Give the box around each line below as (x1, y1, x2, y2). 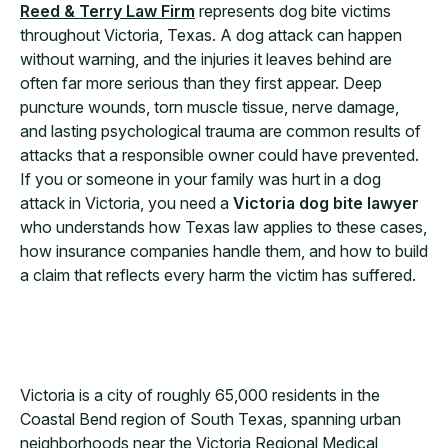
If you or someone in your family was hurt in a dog (20, 169, 381, 189)
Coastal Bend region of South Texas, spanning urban (20, 409, 401, 429)
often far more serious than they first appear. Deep (20, 73, 382, 93)
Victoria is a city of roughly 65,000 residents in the (20, 385, 380, 405)
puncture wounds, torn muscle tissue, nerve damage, (20, 97, 399, 117)
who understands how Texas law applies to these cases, (20, 217, 427, 237)
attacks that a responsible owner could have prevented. (20, 145, 419, 165)
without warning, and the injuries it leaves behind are (20, 49, 392, 69)
